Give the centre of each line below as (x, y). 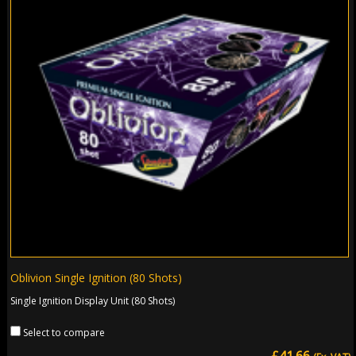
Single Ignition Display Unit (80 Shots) (93, 300)
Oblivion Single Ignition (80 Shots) (97, 277)
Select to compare (64, 332)
